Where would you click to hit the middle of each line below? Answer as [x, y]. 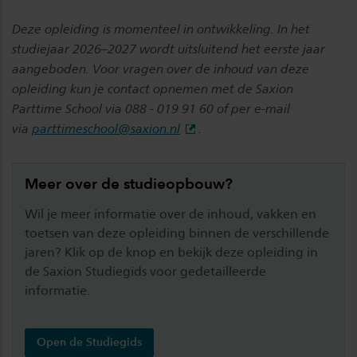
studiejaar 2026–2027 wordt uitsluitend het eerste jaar [169, 49]
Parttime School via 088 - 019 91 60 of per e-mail [151, 109]
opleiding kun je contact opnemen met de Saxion [153, 89]
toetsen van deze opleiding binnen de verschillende [177, 233]
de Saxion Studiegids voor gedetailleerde [145, 271]
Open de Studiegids [89, 342]
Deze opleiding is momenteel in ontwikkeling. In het [161, 29]
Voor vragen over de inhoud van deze [201, 69]
